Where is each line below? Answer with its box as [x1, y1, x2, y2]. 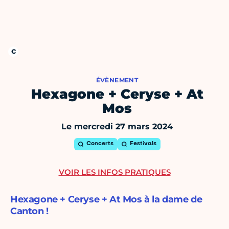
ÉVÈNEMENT [96, 76, 139, 84]
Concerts [86, 141, 113, 147]
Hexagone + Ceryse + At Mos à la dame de [10, 194, 202, 205]
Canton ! [10, 205, 49, 217]
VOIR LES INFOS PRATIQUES [58, 167, 171, 177]
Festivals [129, 141, 156, 147]
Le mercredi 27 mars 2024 [61, 122, 173, 132]
